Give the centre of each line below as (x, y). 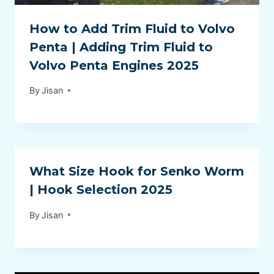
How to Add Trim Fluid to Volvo (132, 29)
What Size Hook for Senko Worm (137, 172)
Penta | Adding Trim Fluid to (121, 47)
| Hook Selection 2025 (101, 190)
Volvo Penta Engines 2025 (114, 66)
